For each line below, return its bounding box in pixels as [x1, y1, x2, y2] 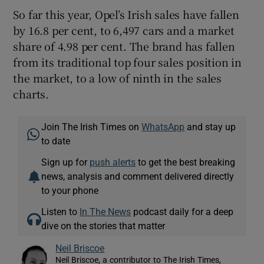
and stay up [184, 121, 236, 131]
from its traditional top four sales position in [13, 54, 242, 70]
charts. [13, 85, 49, 101]
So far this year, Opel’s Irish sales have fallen [13, 6, 239, 22]
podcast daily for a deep [131, 206, 234, 216]
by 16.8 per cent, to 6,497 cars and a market [13, 22, 235, 38]
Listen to [41, 206, 80, 216]
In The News [80, 206, 131, 216]
